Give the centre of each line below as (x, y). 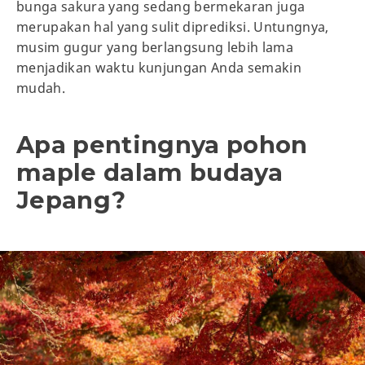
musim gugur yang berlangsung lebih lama (155, 47)
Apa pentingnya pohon (162, 144)
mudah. (41, 88)
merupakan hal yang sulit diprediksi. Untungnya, (173, 26)
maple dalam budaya (150, 172)
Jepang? (71, 200)
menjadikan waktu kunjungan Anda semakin (159, 67)
